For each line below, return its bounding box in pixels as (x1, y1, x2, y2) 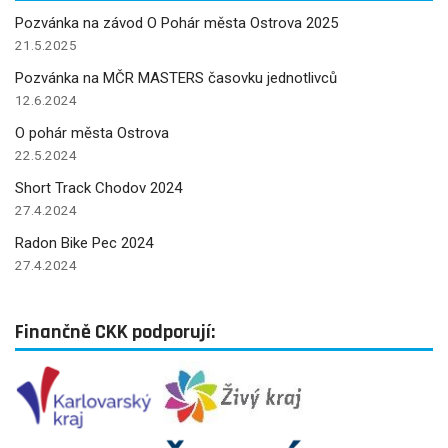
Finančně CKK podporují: (15, 319, 215, 346)
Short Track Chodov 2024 (15, 179, 182, 198)
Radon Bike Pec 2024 (15, 234, 153, 253)
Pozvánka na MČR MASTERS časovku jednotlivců (15, 69, 337, 88)
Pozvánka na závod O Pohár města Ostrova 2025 (15, 14, 338, 33)
